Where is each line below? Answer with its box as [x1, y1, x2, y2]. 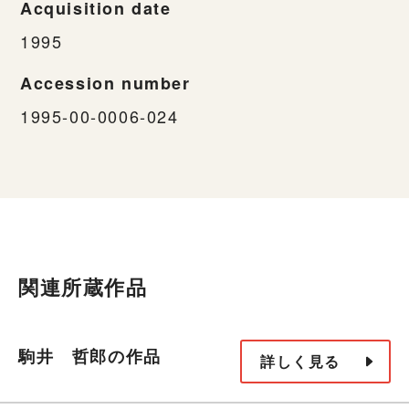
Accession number [20, 70, 191, 95]
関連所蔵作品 [18, 271, 148, 301]
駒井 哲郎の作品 [18, 344, 162, 369]
